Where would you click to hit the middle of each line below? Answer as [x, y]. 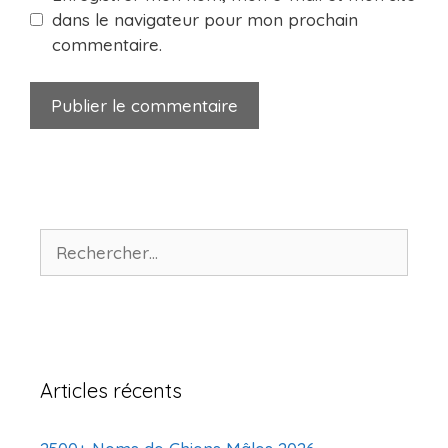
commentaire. [106, 44]
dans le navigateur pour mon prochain [204, 19]
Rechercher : [89, 241]
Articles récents [111, 391]
